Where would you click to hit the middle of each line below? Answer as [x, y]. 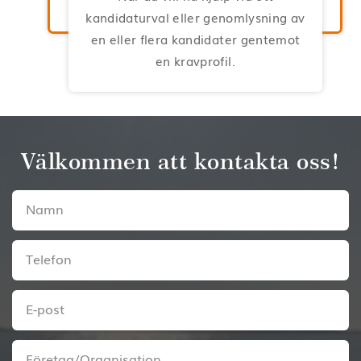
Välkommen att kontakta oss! [180, 161]
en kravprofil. [195, 60]
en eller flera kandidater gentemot [195, 38]
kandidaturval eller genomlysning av [195, 17]
